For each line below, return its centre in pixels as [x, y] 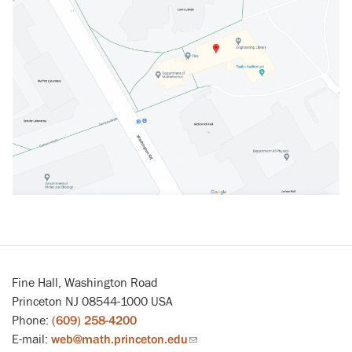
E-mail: [31, 339]
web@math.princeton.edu [119, 339]
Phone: [32, 320]
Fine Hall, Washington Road [85, 282]
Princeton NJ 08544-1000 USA [92, 301]
